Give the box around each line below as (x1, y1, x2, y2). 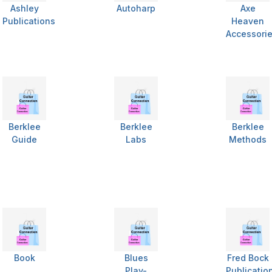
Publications (2, 16, 55, 27)
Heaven (231, 16, 264, 27)
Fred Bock (226, 253, 269, 263)
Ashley (10, 3, 39, 14)
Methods (229, 134, 267, 145)
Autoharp (117, 3, 155, 14)
